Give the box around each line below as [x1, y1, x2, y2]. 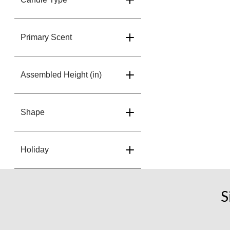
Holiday [21, 145, 49, 155]
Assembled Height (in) [21, 70, 102, 80]
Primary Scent [21, 33, 72, 42]
